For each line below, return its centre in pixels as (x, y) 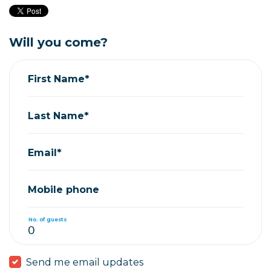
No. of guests (47, 219)
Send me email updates (85, 262)
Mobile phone (64, 189)
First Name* (59, 78)
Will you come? (58, 42)
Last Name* (58, 115)
